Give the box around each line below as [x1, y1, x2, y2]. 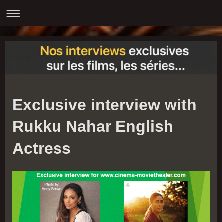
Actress [12, 139, 71, 157]
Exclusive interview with [12, 95, 197, 113]
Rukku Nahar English [12, 117, 173, 135]
